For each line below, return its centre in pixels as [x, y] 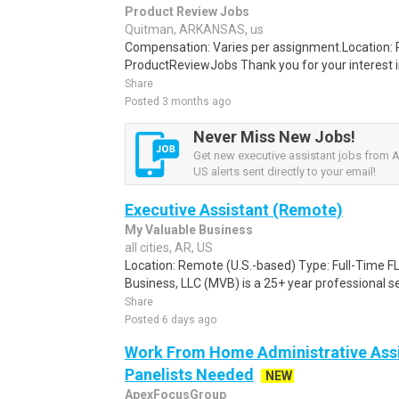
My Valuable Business [189, 230]
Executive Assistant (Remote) [234, 210]
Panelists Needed [189, 375]
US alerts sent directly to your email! [285, 171]
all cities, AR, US [169, 248]
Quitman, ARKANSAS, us [194, 29]
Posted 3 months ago [178, 102]
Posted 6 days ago [171, 320]
